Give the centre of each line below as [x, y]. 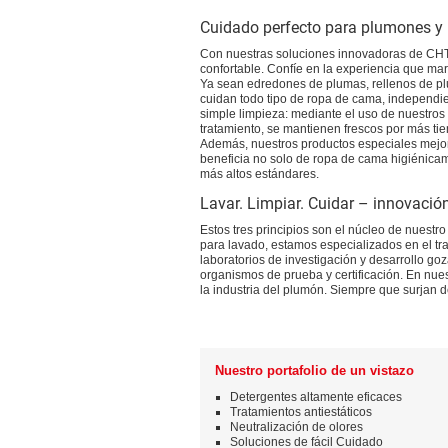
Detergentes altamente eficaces [316, 397]
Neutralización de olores [296, 427]
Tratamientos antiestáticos [301, 412]
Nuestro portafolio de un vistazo [314, 370]
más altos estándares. [259, 174]
